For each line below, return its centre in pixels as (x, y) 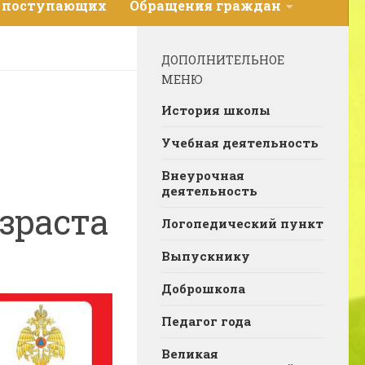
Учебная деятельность (240, 143)
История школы (216, 110)
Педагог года (206, 321)
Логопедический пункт (242, 223)
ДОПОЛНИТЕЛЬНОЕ (223, 60)
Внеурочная (203, 175)
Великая (190, 354)
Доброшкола (203, 288)
